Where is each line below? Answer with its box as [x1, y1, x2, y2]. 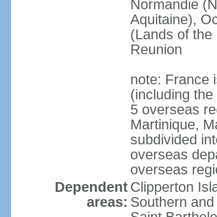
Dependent [54, 179, 128, 195]
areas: [86, 194, 128, 210]
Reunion [130, 42, 182, 57]
